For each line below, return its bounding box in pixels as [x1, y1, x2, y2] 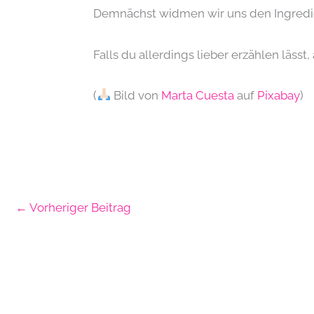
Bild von [110, 88, 161, 102]
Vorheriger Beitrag [27, 200, 131, 215]
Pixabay [257, 88, 300, 102]
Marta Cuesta [161, 88, 234, 102]
